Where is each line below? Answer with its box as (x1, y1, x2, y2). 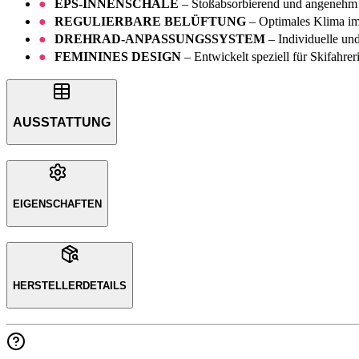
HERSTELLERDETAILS (13, 280, 127, 292)
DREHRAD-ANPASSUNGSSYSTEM (54, 31, 265, 46)
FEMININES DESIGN (54, 49, 181, 63)
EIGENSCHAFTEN (13, 198, 102, 211)
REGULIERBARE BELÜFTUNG (54, 14, 246, 28)
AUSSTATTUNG (13, 115, 111, 130)
